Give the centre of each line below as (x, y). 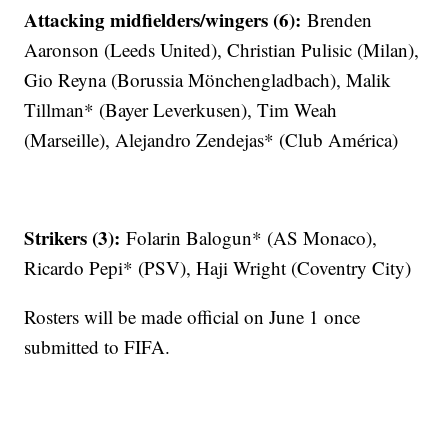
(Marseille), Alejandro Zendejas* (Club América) (211, 140)
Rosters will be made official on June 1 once (192, 317)
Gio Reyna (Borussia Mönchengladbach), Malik (208, 80)
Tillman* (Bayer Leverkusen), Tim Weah (181, 110)
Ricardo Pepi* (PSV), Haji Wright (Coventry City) (218, 268)
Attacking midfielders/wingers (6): (166, 20)
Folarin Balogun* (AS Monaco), (252, 238)
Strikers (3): (75, 238)
